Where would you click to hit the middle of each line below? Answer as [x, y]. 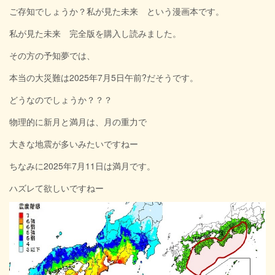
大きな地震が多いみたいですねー [74, 143]
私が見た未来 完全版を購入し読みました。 [95, 33]
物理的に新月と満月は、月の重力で [78, 121]
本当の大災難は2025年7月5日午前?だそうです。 [104, 77]
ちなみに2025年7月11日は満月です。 [82, 165]
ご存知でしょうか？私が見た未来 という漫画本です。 [117, 11]
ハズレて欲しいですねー [56, 188]
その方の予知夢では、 [52, 55]
